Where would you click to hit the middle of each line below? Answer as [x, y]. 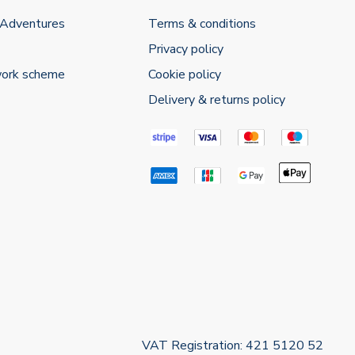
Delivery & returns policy [217, 100]
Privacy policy [186, 50]
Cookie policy [185, 75]
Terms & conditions [202, 24]
